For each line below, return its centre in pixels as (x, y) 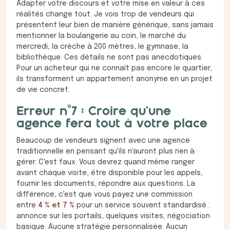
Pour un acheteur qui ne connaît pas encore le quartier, (114, 69)
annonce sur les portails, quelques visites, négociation (113, 216)
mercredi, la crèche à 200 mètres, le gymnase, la (102, 47)
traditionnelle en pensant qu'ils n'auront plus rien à (106, 152)
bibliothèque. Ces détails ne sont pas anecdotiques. (110, 58)
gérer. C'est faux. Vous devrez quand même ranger (106, 162)
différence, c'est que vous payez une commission (104, 195)
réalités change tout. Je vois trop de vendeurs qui (105, 15)
